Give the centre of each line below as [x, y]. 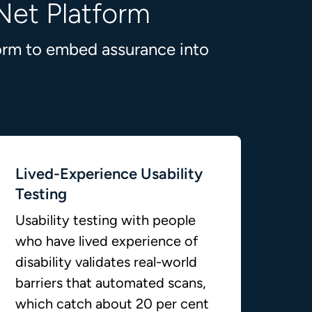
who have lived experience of [106, 241]
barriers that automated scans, [110, 283]
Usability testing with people [105, 220]
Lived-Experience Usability [109, 174]
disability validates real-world [106, 262]
